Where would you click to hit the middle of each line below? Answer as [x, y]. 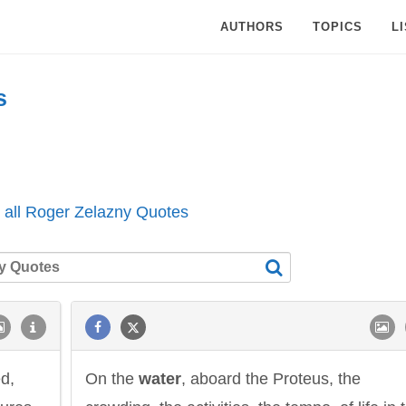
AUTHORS [252, 27]
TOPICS [338, 27]
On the [112, 379]
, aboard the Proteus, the [271, 379]
